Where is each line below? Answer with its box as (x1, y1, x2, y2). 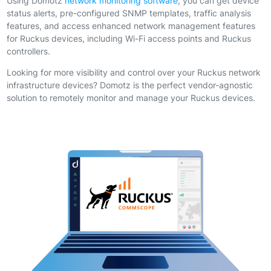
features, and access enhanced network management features (6, 20, 255, 32)
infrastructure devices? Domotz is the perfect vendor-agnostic (6, 79, 253, 91)
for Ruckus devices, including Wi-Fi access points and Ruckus (6, 33, 251, 45)
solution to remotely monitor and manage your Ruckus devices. (6, 92, 255, 104)
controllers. (6, 45, 50, 57)
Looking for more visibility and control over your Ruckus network (6, 67, 261, 79)
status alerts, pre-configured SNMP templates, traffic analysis (6, 7, 251, 19)
